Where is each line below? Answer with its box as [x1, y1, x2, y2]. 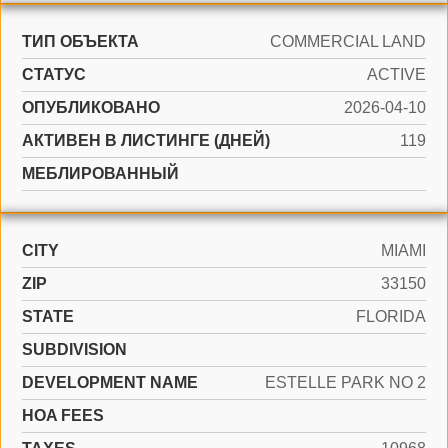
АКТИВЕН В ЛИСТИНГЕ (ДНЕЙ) [22, 132, 270, 149]
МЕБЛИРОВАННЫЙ [22, 165, 179, 182]
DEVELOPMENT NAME [22, 374, 198, 391]
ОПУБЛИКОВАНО [22, 99, 160, 116]
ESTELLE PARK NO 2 [265, 374, 426, 391]
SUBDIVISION [22, 341, 127, 358]
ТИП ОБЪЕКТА [22, 33, 139, 50]
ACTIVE [367, 66, 426, 83]
